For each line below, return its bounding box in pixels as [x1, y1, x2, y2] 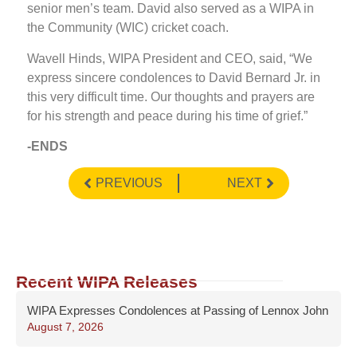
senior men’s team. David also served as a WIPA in [27, 2, 314, 16]
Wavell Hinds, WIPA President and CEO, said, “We [27, 51, 312, 65]
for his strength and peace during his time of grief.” [27, 108, 308, 123]
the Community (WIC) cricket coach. [27, 21, 229, 35]
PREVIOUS [95, 176, 163, 190]
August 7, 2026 [27, 320, 104, 334]
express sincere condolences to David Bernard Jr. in [27, 70, 320, 84]
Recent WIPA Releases [16, 273, 198, 292]
